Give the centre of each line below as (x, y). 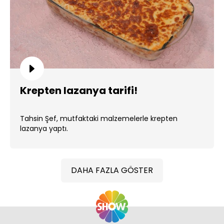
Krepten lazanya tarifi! (79, 90)
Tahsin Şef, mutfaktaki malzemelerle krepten (99, 118)
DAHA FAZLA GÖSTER (112, 170)
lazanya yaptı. (44, 128)
